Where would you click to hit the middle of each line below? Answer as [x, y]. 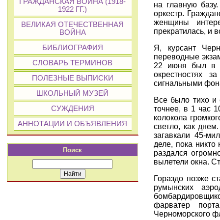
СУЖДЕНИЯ [72, 109]
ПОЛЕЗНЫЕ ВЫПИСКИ [72, 78]
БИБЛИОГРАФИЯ [72, 48]
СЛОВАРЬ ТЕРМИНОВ [73, 63]
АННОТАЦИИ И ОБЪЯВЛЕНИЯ [73, 124]
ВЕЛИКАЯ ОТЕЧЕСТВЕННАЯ [73, 25]
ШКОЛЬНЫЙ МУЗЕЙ [73, 93]
